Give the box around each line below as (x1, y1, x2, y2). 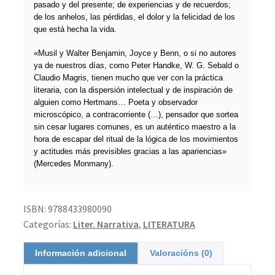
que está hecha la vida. (33, 25, 117, 34)
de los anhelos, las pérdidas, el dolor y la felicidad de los (33, 12, 235, 22)
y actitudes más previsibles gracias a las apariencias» (33, 146, 227, 156)
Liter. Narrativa (72, 218, 139, 231)
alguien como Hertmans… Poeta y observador (33, 97, 198, 107)
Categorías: (23, 218, 73, 231)
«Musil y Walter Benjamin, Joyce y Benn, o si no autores (33, 48, 236, 58)
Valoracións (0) (149, 248, 212, 258)
